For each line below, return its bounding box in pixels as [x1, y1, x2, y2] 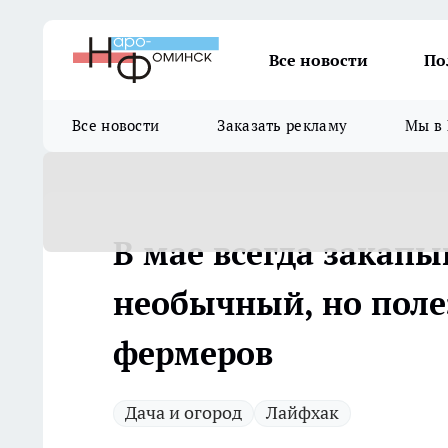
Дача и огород [125, 401, 242, 424]
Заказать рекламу [217, 116, 348, 135]
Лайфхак [266, 401, 339, 424]
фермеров [113, 332, 273, 374]
